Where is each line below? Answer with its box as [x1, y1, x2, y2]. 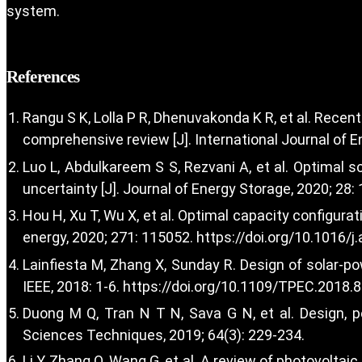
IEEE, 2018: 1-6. [23, 277, 123, 295]
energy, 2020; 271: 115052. [23, 229, 196, 246]
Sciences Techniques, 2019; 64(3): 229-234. [23, 326, 305, 344]
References [6, 67, 80, 87]
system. [6, 2, 60, 20]
